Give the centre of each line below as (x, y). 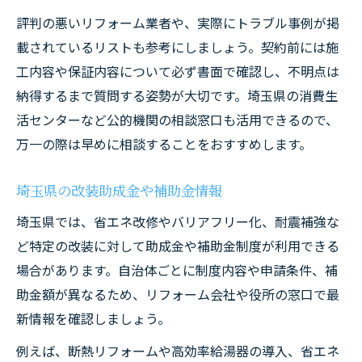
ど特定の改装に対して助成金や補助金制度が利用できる (178, 246)
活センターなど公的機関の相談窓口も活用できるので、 (177, 120)
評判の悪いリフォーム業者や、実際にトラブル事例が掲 (178, 23)
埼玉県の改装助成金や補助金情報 (119, 190)
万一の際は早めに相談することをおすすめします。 (164, 144)
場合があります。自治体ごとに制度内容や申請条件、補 (177, 270)
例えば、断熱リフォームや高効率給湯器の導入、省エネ (178, 351)
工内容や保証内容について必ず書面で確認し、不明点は (178, 71)
